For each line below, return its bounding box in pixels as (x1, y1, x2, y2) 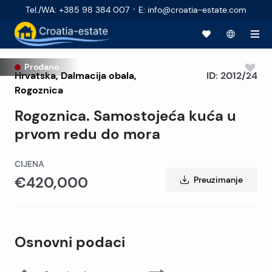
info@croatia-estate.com (148, 4, 246, 15)
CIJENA (15, 158, 44, 169)
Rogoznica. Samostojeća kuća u (15, 107, 236, 125)
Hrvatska (15, 69, 56, 81)
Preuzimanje (194, 174, 243, 185)
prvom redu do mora (15, 125, 160, 143)
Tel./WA (25, 4, 55, 15)
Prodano (24, 61, 59, 72)
